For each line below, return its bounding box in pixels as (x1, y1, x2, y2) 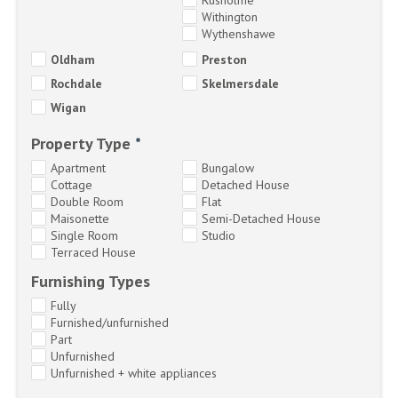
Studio (202, 227, 236, 243)
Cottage (51, 176, 92, 193)
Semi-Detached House (202, 210, 322, 227)
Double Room (51, 193, 123, 210)
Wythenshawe (202, 25, 276, 42)
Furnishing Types (31, 269, 150, 291)
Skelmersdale (202, 75, 280, 92)
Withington (202, 8, 259, 25)
